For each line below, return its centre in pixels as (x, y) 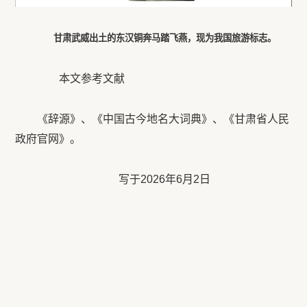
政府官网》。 (48, 139)
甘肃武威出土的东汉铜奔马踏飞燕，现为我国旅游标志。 (164, 38)
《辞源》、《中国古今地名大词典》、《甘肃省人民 (163, 119)
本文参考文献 (81, 79)
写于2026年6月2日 (164, 180)
